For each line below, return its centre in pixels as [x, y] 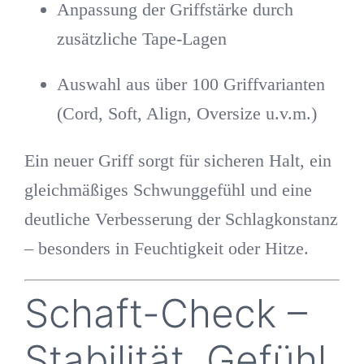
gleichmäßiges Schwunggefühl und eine [168, 189]
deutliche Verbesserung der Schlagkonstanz [181, 219]
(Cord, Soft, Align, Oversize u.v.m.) [186, 113]
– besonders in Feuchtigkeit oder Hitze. [166, 248]
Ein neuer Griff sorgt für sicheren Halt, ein [178, 160]
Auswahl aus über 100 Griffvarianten [191, 84]
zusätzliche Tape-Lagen [141, 38]
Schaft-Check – [165, 313]
